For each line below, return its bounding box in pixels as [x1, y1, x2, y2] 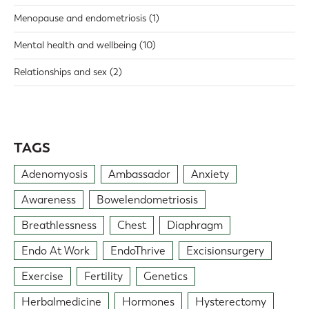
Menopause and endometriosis [14, 12, 146, 25]
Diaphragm [167, 219, 223, 232]
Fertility [84, 270, 123, 283]
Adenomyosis [21, 168, 88, 181]
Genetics [143, 270, 188, 283]
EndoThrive [110, 244, 166, 258]
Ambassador [108, 168, 170, 181]
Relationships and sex [14, 66, 107, 79]
